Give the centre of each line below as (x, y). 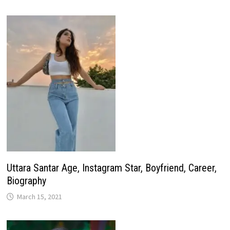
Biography (26, 180)
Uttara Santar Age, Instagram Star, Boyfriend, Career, (111, 168)
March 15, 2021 (39, 196)
